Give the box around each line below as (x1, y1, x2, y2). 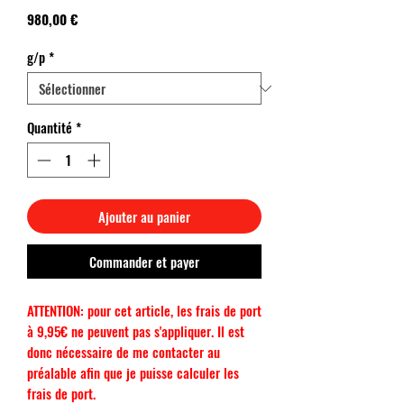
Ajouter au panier (98, 206, 190, 226)
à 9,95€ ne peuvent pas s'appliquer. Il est (27, 320, 244, 341)
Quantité (27, 117, 72, 137)
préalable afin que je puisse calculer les (27, 362, 239, 382)
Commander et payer (89, 251, 199, 271)
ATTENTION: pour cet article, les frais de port (27, 299, 262, 320)
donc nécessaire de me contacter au (27, 341, 220, 362)
